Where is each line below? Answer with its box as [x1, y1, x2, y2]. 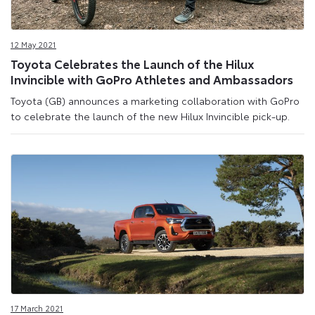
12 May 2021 [11, 38, 56, 50]
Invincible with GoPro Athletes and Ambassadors [11, 70, 293, 88]
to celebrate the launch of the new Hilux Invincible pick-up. [11, 108, 290, 123]
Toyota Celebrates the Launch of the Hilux [11, 55, 255, 72]
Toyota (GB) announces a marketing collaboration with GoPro [11, 93, 300, 108]
